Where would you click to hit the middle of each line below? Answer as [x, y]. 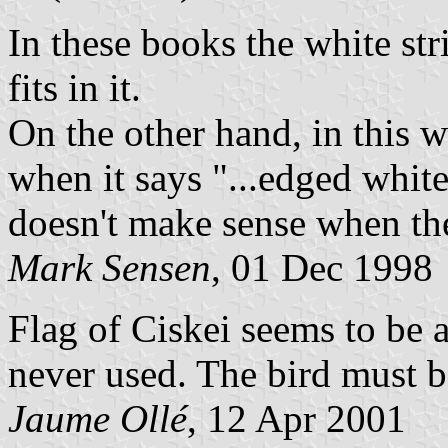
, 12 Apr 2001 [296, 418]
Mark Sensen [109, 267]
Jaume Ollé [97, 418]
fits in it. [74, 87]
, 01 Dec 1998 [322, 267]
